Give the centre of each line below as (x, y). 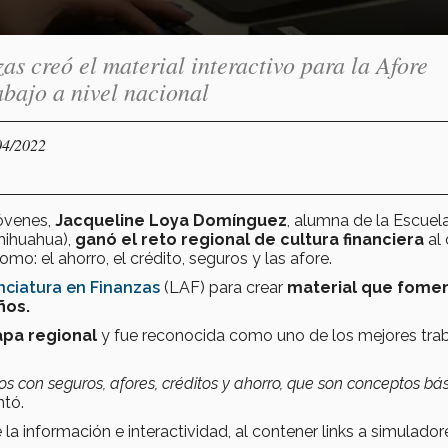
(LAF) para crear (225, 287)
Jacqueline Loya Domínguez (171, 220)
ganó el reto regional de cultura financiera (251, 239)
